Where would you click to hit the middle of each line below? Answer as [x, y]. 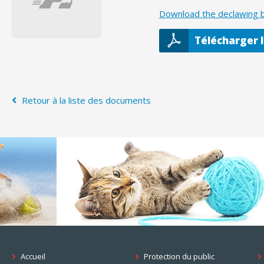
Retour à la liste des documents [85, 100]
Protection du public [179, 256]
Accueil [33, 256]
